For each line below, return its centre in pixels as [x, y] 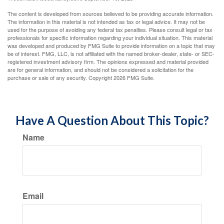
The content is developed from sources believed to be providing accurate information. [110, 13]
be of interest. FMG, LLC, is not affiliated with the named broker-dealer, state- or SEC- [111, 53]
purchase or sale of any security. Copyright [60, 77]
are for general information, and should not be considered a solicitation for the [100, 69]
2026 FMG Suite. [134, 77]
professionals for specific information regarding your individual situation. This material [110, 37]
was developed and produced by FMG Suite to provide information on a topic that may [111, 45]
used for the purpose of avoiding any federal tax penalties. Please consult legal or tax [110, 29]
